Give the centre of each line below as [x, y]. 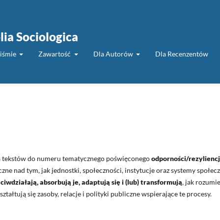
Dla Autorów [114, 54]
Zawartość [55, 54]
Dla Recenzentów [182, 54]
